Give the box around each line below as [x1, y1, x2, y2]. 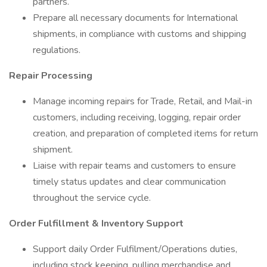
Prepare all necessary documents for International [33, 11, 238, 24]
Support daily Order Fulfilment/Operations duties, [33, 243, 237, 256]
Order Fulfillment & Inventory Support [9, 217, 184, 230]
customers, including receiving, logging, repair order [33, 111, 241, 124]
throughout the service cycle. [33, 191, 151, 204]
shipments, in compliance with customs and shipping [33, 27, 246, 41]
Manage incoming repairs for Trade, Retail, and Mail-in [33, 95, 252, 108]
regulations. [33, 44, 80, 57]
